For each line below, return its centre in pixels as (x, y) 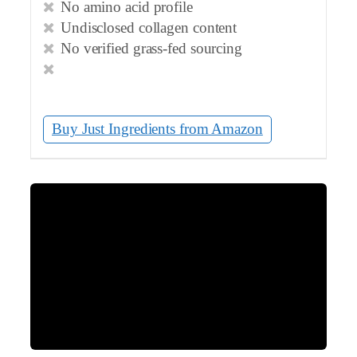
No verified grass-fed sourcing (151, 49)
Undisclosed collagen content (149, 28)
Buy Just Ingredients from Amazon (157, 129)
